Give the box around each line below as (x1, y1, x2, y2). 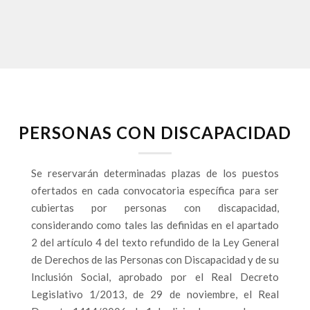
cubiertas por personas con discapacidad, (31, 201, 279, 214)
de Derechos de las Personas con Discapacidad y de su (31, 253, 279, 266)
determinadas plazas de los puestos (104, 167, 279, 179)
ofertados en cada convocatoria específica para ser (31, 184, 279, 197)
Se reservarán (31, 167, 98, 179)
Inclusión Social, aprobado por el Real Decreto (31, 271, 279, 283)
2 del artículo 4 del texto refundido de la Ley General (31, 236, 279, 248)
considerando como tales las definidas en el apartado (31, 219, 279, 231)
